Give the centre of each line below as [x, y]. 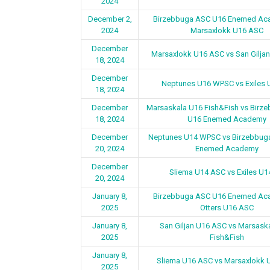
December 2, [110, 19]
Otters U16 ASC [227, 208]
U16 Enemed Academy [227, 119]
